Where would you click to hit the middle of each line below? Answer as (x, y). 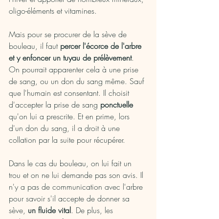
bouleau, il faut (34, 46)
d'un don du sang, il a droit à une (66, 128)
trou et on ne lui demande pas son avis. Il (77, 175)
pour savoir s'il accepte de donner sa (70, 199)
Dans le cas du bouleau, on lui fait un (71, 164)
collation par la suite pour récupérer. (68, 140)
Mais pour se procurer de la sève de (69, 34)
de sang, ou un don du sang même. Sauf (78, 81)
